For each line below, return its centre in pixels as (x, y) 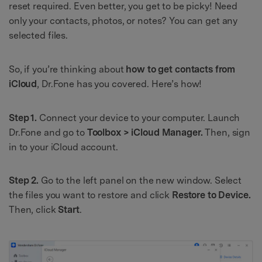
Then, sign (227, 132)
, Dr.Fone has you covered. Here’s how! (120, 84)
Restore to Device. (211, 195)
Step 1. (24, 118)
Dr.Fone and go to (48, 132)
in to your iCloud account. (63, 147)
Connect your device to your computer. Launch (139, 118)
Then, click (34, 210)
